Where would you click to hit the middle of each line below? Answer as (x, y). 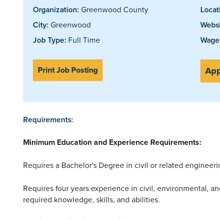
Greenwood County (114, 9)
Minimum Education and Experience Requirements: (112, 142)
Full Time (83, 40)
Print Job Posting (68, 70)
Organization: (56, 9)
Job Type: (50, 40)
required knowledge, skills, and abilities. (92, 199)
